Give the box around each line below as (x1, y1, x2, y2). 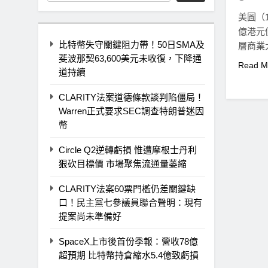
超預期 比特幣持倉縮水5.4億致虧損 (59, 249, 199, 260)
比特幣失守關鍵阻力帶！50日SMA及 (59, 39, 205, 50)
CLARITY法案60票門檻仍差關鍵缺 (59, 183, 196, 194)
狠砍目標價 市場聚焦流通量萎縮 (59, 158, 187, 169)
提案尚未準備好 (59, 211, 121, 221)
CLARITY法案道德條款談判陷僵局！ (59, 92, 204, 102)
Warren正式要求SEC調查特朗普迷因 (59, 105, 204, 116)
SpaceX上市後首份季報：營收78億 (59, 236, 198, 246)
